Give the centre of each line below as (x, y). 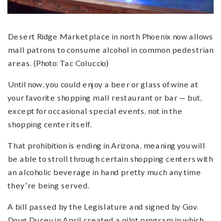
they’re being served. (48, 185)
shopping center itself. (50, 124)
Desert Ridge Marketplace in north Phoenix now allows (110, 37)
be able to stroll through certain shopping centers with (110, 159)
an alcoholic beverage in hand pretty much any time (104, 172)
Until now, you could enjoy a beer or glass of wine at (103, 84)
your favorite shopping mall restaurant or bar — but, (105, 98)
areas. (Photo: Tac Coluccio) (58, 63)
